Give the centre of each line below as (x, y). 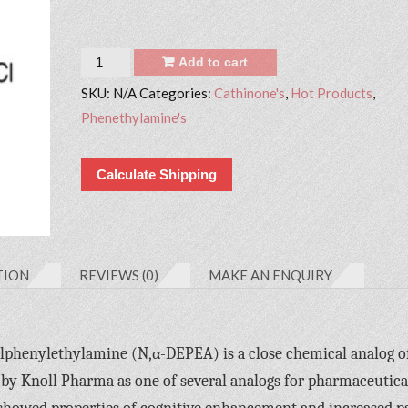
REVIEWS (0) (119, 275)
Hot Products (331, 92)
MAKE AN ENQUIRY (270, 275)
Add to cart (214, 61)
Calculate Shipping (156, 175)
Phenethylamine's (133, 117)
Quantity (107, 59)
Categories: (176, 92)
